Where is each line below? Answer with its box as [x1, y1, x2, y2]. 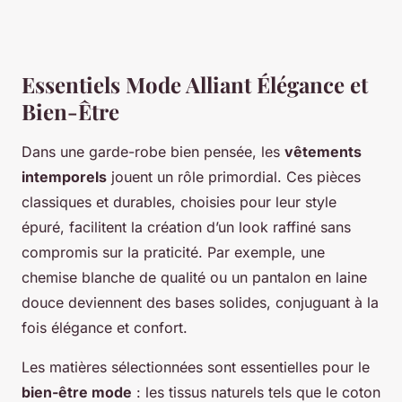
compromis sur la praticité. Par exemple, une [22, 243, 325, 262]
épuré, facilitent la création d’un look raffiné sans [22, 218, 351, 237]
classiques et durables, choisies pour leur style [22, 193, 336, 212]
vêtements [284, 143, 362, 162]
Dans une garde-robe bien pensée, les [22, 143, 284, 162]
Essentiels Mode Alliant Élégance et [22, 70, 368, 100]
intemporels [22, 168, 107, 187]
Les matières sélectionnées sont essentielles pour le [22, 358, 370, 377]
